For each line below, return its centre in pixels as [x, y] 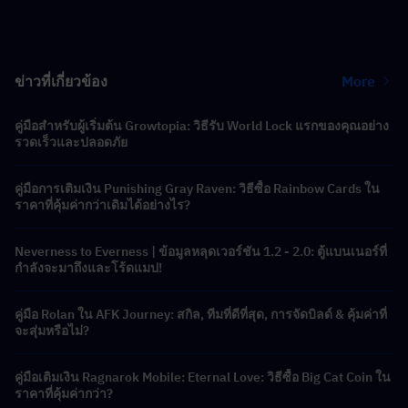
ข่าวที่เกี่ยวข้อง [61, 82]
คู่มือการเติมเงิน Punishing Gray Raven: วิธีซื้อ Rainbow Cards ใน [197, 189]
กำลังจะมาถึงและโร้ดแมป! [88, 268]
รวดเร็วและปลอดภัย [71, 143]
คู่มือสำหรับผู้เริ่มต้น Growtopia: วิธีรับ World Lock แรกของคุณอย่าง [202, 126]
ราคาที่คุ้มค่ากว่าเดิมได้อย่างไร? [102, 205]
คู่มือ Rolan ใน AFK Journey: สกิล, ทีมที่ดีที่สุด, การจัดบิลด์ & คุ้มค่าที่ [201, 315]
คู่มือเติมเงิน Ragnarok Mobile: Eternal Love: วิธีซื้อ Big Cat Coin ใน [203, 377]
